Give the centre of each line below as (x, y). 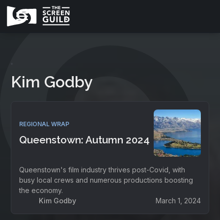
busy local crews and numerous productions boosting (106, 180)
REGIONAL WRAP (44, 124)
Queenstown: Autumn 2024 (85, 139)
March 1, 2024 (178, 201)
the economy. (41, 190)
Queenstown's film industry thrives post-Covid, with (102, 170)
